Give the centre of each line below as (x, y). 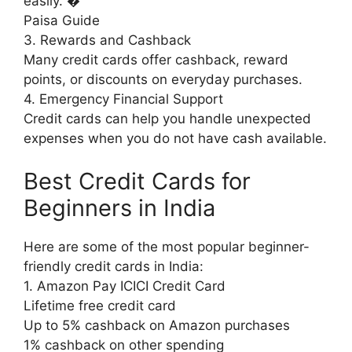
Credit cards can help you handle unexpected (167, 118)
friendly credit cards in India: (114, 267)
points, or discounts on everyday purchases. (163, 79)
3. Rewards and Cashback (107, 40)
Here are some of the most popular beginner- (167, 247)
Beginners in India (119, 208)
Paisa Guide (62, 20)
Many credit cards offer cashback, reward (156, 59)
